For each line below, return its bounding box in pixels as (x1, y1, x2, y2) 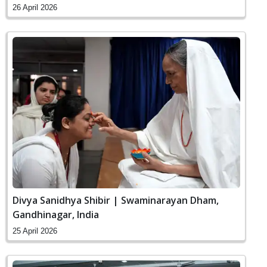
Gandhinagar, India (13, 208, 99, 222)
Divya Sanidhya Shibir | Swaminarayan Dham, (13, 194, 219, 207)
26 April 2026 (13, 3, 57, 13)
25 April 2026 (13, 226, 57, 236)
